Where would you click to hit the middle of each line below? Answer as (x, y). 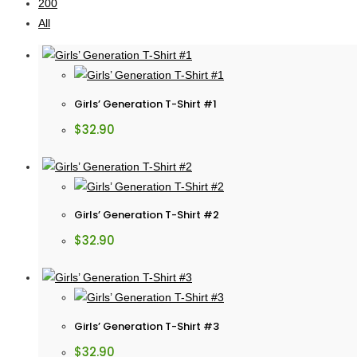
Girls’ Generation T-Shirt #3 (147, 326)
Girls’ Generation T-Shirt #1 (145, 104)
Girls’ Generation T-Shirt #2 (147, 215)
